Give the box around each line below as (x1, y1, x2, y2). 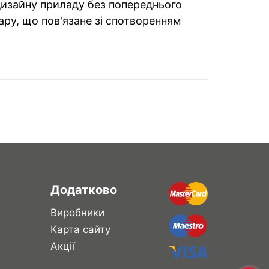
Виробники (50, 206, 104, 219)
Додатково (50, 182, 117, 197)
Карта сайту (50, 223, 110, 235)
